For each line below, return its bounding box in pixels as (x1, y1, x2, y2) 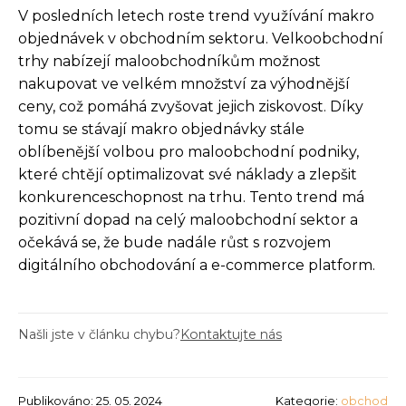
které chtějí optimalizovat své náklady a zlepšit (18, 165, 357, 183)
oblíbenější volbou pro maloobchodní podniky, (18, 142, 359, 160)
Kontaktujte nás (180, 325, 282, 343)
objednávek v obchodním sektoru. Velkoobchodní (18, 29, 383, 47)
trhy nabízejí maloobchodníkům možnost (18, 52, 321, 70)
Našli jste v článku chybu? (18, 325, 180, 343)
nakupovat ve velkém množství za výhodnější (18, 74, 350, 92)
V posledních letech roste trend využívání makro (18, 6, 374, 24)
